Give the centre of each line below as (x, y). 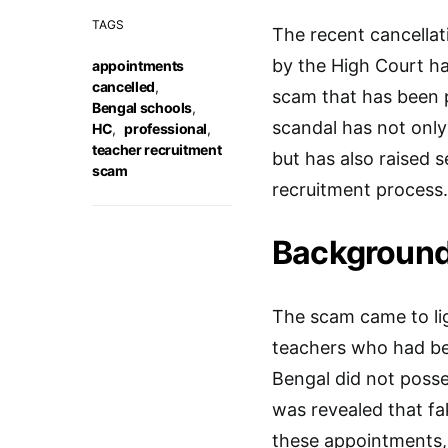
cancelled (123, 87)
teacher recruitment (157, 150)
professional (166, 129)
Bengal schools (142, 108)
